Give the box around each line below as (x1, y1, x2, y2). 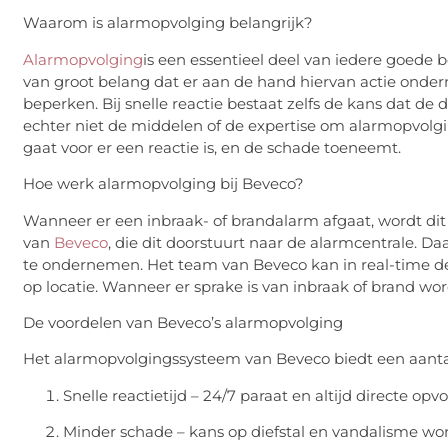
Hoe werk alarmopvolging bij (23, 174, 242, 194)
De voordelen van (23, 312, 157, 332)
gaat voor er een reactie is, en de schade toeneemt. (23, 137, 405, 157)
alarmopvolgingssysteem (54, 349, 241, 369)
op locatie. (23, 276, 102, 296)
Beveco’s (157, 312, 221, 332)
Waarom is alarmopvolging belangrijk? (23, 13, 313, 33)
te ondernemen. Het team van (23, 254, 253, 274)
